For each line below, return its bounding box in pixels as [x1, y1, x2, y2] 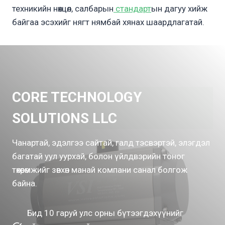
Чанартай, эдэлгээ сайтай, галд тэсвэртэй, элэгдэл [12, 138, 210, 148]
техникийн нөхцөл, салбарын [12, 4, 114, 14]
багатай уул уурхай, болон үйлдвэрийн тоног [12, 151, 185, 162]
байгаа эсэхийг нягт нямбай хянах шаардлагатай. [12, 17, 204, 28]
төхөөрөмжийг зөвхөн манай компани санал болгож [12, 165, 187, 175]
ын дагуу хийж [151, 4, 207, 14]
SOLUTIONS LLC [12, 110, 117, 127]
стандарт [114, 4, 151, 14]
